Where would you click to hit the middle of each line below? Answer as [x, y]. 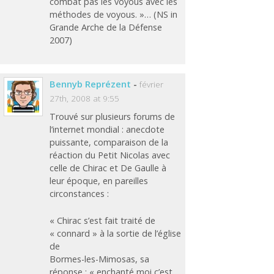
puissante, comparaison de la [109, 142]
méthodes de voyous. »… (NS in [114, 14]
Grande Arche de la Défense [106, 27]
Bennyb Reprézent [91, 84]
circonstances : [80, 193]
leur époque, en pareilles [99, 180]
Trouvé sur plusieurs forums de [113, 116]
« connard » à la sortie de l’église [116, 234]
